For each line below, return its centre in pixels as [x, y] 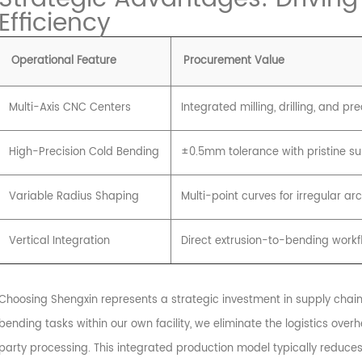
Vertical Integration [59, 241]
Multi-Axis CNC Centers [69, 107]
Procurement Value [234, 61]
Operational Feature [63, 61]
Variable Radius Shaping [74, 196]
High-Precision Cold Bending [84, 152]
